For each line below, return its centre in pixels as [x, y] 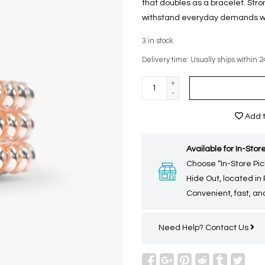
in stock [161, 41]
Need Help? [182, 228]
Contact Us [228, 228]
